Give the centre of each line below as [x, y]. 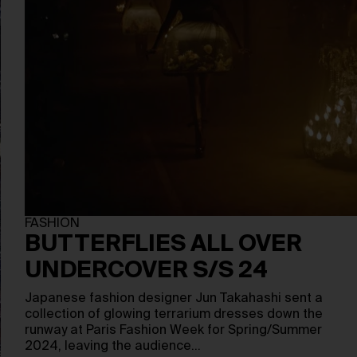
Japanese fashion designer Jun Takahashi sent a [174, 299]
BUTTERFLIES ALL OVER [164, 245]
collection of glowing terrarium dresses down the [174, 315]
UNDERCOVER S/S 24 [147, 271]
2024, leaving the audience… [113, 347]
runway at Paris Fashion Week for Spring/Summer [174, 331]
